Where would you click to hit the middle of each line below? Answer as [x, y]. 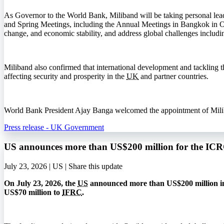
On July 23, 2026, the [41, 183]
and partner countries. [173, 76]
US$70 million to [33, 192]
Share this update [95, 166]
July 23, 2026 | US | [36, 166]
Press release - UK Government [54, 127]
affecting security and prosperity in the [65, 76]
